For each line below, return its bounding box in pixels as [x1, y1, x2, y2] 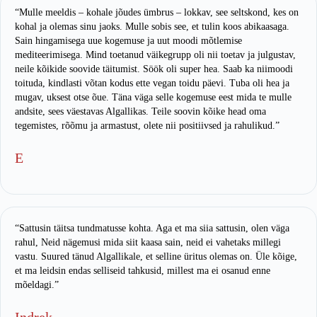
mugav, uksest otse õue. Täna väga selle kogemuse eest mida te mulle [15, 91, 292, 103]
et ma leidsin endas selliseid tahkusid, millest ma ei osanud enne [15, 265, 270, 277]
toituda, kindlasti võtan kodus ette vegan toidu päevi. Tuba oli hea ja [15, 77, 289, 88]
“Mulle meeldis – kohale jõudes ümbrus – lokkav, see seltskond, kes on [15, 6, 299, 18]
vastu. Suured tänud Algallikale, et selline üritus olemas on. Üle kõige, [15, 251, 297, 263]
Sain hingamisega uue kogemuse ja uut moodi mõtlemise [15, 35, 242, 46]
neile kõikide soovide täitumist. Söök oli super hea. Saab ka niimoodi [15, 63, 293, 74]
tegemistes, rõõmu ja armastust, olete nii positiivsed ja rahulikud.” [15, 120, 279, 131]
